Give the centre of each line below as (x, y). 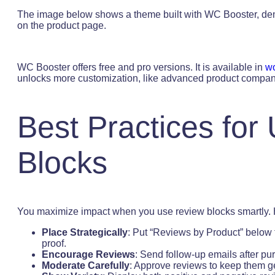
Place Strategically (85, 232)
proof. (54, 243)
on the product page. (62, 25)
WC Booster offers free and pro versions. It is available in (141, 67)
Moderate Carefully (86, 265)
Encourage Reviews (88, 254)
